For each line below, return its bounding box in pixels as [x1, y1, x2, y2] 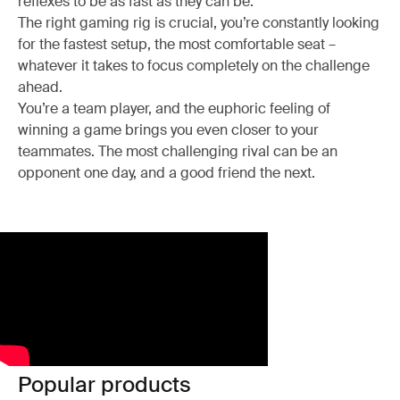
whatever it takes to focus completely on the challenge [18, 55, 370, 75]
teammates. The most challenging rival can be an [18, 141, 337, 161]
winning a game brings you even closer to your [18, 120, 319, 139]
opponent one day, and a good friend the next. [18, 162, 315, 182]
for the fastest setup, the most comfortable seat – [18, 34, 336, 54]
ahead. [18, 77, 62, 96]
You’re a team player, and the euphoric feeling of [18, 98, 330, 118]
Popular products [18, 370, 191, 398]
